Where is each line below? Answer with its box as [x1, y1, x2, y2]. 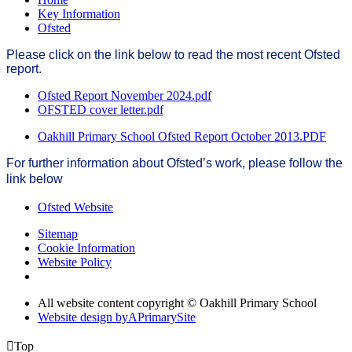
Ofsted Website [38, 200, 113, 214]
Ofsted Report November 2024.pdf [38, 89, 211, 103]
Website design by [38, 310, 128, 324]
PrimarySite [137, 310, 196, 324]
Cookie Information [38, 241, 135, 255]
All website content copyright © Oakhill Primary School [38, 296, 317, 310]
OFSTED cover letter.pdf [38, 103, 163, 117]
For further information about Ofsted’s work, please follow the [6, 156, 343, 170]
